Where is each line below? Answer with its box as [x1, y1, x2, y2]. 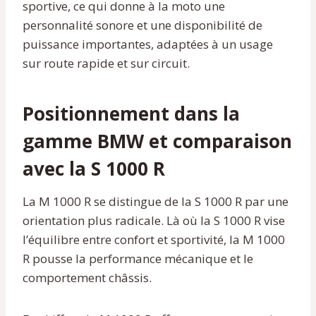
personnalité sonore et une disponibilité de [23, 16, 262, 33]
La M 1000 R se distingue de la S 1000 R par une [23, 193, 288, 209]
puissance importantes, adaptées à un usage [23, 35, 273, 52]
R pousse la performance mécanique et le [23, 250, 253, 267]
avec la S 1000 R [23, 155, 165, 181]
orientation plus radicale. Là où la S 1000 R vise [23, 212, 285, 229]
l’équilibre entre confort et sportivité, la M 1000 [23, 231, 285, 248]
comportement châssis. [23, 269, 152, 286]
